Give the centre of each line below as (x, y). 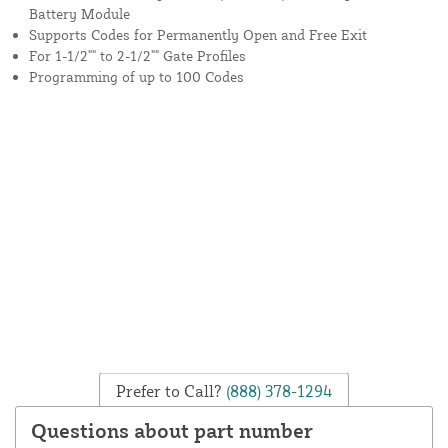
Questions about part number (172, 431)
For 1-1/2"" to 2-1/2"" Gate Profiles (137, 56)
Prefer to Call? (168, 390)
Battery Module (79, 14)
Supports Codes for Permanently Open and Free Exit (198, 35)
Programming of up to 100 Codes (136, 77)
